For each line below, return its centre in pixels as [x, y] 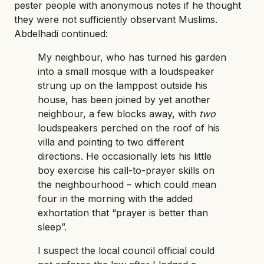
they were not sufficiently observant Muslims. [116, 19]
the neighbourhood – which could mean [127, 184]
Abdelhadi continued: [61, 33]
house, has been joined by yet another [124, 99]
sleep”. [52, 227]
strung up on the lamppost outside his [123, 85]
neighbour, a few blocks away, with [118, 113]
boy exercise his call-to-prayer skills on [126, 170]
